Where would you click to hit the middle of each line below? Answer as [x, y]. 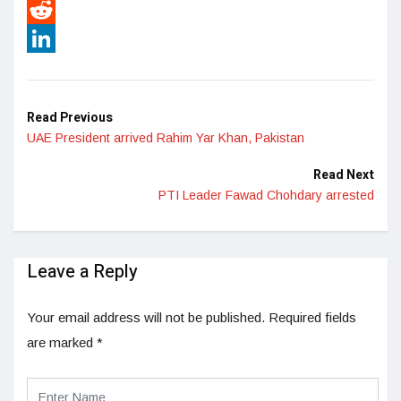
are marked [62, 342]
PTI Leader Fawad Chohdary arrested [266, 195]
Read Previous [70, 117]
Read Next [344, 175]
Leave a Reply [82, 271]
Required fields [312, 317]
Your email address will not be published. [146, 317]
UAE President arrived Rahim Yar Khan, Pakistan [166, 137]
